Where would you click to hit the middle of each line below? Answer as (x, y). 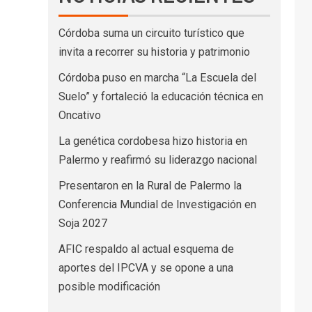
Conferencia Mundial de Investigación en (157, 204)
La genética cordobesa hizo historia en (153, 141)
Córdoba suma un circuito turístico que (151, 33)
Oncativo (79, 115)
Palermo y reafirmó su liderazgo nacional (157, 159)
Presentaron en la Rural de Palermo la (150, 185)
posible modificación (109, 286)
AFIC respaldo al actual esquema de (146, 249)
